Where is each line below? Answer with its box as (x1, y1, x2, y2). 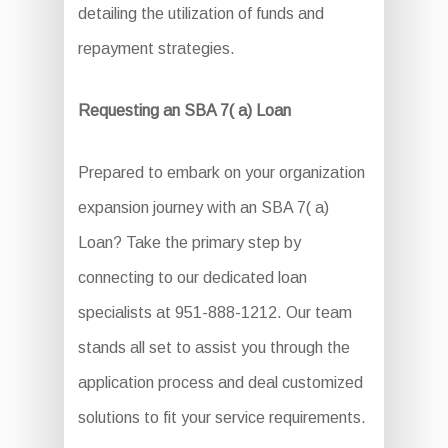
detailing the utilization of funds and (77, 5, 324, 23)
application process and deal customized (77, 374, 363, 392)
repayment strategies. (77, 40, 235, 58)
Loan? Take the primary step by (77, 234, 301, 252)
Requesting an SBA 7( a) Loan (77, 102, 291, 120)
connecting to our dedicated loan (77, 269, 307, 287)
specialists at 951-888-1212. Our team (77, 304, 352, 322)
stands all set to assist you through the (77, 339, 350, 357)
